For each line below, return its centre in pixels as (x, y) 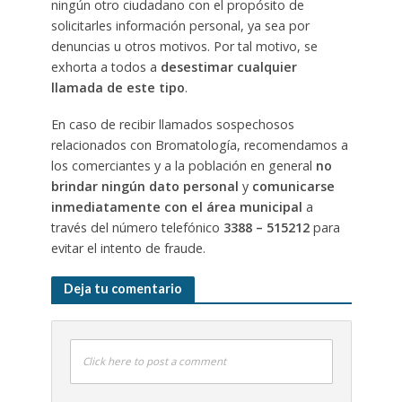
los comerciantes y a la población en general (183, 165)
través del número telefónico (137, 227)
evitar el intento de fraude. (128, 248)
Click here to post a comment (154, 361)
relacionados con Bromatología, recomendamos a (199, 144)
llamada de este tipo (118, 87)
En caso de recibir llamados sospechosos (172, 124)
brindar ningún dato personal (144, 186)
